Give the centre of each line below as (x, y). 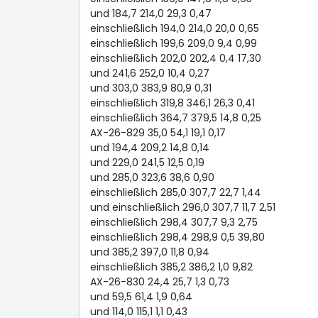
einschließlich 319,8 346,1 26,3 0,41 (172, 103)
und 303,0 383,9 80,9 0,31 (150, 88)
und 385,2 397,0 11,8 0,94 (149, 252)
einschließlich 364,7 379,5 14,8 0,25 (175, 118)
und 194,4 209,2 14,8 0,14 (149, 148)
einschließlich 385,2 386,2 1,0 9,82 (171, 267)
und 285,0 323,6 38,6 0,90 (152, 177)
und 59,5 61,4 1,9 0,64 (141, 297)
